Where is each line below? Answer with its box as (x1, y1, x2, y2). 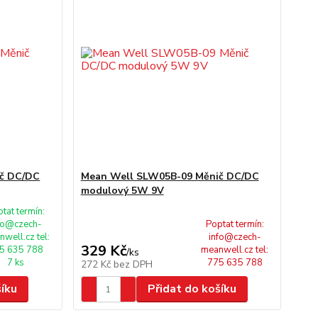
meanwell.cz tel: (201, 243, 269, 256)
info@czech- (208, 231, 261, 243)
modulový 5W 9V (80, 184, 164, 197)
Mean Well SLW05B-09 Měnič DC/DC (80, 170, 259, 183)
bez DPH (113, 258, 153, 271)
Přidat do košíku (147, 281, 236, 297)
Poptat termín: (205, 218, 264, 231)
